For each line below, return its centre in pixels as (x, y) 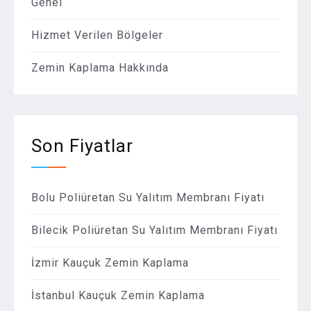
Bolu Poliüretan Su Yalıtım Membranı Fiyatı (148, 197)
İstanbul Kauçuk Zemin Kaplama (118, 295)
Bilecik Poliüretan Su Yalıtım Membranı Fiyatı (154, 230)
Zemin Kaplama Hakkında (100, 68)
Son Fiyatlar (82, 146)
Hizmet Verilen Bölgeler (97, 35)
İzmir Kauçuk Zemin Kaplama (110, 263)
